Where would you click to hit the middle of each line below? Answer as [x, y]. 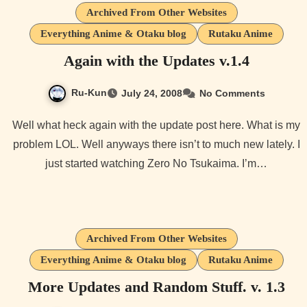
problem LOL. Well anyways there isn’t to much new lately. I [156, 145]
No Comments [232, 94]
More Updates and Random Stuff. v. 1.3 [156, 287]
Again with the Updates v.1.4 [156, 61]
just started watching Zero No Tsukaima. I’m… [156, 164]
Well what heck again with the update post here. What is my [17, 125]
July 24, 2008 [151, 94]
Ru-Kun [89, 93]
